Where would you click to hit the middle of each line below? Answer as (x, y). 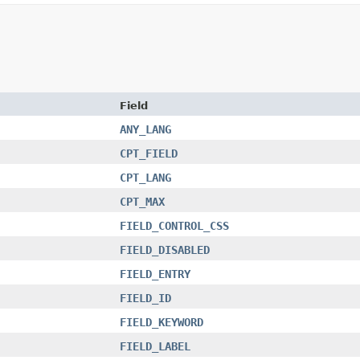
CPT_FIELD (149, 153)
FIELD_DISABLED (165, 250)
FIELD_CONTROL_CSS (174, 225)
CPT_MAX (142, 201)
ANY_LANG (145, 129)
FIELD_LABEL (155, 346)
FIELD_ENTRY (155, 274)
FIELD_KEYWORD (162, 322)
